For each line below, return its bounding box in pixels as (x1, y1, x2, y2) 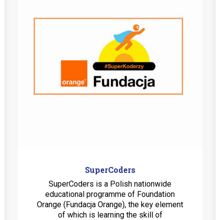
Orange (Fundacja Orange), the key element (37, 200, 183, 209)
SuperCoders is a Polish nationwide (49, 179, 171, 189)
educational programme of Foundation (45, 190, 175, 199)
